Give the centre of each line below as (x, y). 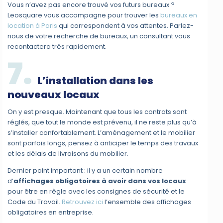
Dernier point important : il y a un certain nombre (85, 171)
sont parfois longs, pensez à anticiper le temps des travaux (103, 143)
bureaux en (178, 15)
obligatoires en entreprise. (51, 213)
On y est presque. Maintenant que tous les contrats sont (97, 112)
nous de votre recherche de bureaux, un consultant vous (99, 36)
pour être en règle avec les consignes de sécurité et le (96, 192)
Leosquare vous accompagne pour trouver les (83, 15)
